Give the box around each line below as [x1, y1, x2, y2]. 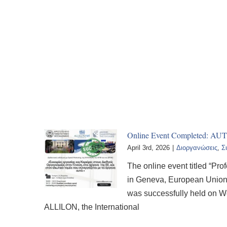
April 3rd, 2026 [127, 144, 170, 152]
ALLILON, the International [44, 203, 139, 211]
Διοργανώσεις [176, 144, 217, 152]
